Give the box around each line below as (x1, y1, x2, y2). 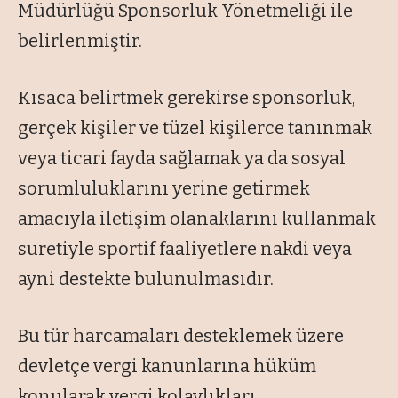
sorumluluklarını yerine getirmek (18, 178, 310, 200)
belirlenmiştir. (18, 30, 142, 52)
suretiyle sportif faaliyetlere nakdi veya (18, 238, 352, 260)
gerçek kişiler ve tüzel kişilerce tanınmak (18, 117, 372, 139)
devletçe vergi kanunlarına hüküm (18, 355, 316, 378)
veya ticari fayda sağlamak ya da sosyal (18, 147, 346, 170)
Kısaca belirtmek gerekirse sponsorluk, (18, 87, 355, 109)
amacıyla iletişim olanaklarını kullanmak (18, 208, 376, 230)
